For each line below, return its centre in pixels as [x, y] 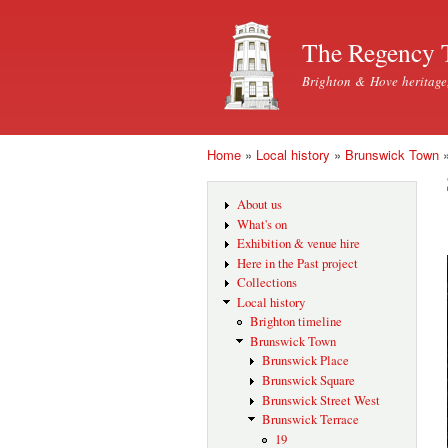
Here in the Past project [297, 263]
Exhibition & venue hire [298, 244]
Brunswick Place [306, 361]
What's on [261, 224]
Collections [266, 283]
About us [259, 205]
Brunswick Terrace [311, 420]
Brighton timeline [295, 322]
